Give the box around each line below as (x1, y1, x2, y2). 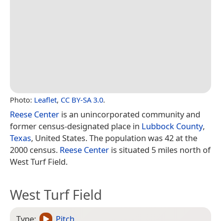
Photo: (10, 94, 34, 105)
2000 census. (10, 144, 60, 155)
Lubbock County (142, 120, 203, 132)
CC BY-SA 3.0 (61, 94, 103, 105)
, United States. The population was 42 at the (31, 132, 197, 144)
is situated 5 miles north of (109, 144, 211, 155)
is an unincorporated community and (59, 108, 200, 120)
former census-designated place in (10, 120, 142, 132)
